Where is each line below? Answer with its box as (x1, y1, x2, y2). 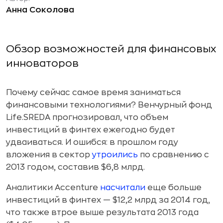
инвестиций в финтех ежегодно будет (6, 126, 175, 134)
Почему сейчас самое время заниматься (6, 89, 181, 97)
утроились (92, 151, 138, 159)
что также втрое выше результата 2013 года (6, 209, 199, 217)
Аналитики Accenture (6, 184, 100, 192)
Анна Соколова (6, 6, 74, 14)
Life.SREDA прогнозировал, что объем (6, 113, 168, 121)
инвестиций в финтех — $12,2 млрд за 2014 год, (6, 196, 210, 204)
